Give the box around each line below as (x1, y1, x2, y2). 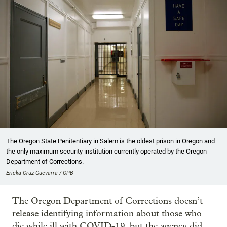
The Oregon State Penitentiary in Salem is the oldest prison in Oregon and (6, 137, 215, 145)
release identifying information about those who (12, 208, 202, 219)
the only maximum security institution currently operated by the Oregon (6, 147, 207, 155)
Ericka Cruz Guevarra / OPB (6, 169, 73, 176)
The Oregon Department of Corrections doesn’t (12, 195, 203, 206)
